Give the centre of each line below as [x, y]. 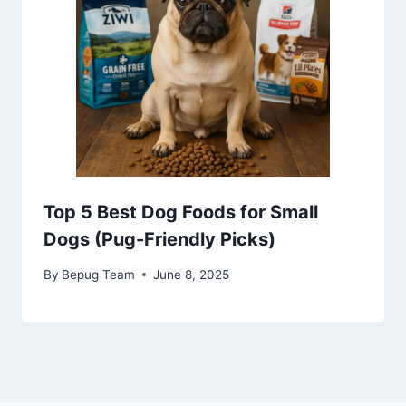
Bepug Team [99, 274]
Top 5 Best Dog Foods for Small [181, 213]
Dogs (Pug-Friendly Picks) [159, 240]
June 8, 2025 [192, 274]
